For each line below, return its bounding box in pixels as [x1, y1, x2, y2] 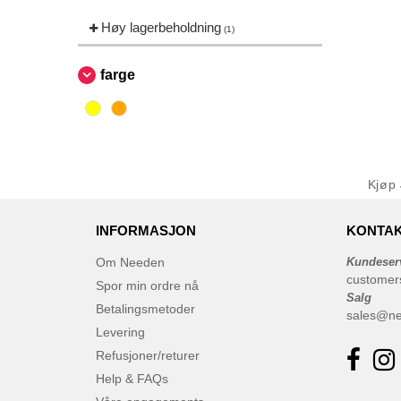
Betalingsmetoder [96, 302, 195, 316]
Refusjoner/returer [96, 348, 200, 363]
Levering [96, 325, 145, 339]
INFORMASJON [96, 223, 196, 238]
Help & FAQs [96, 371, 168, 386]
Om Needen [96, 255, 165, 269]
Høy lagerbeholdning [101, 20, 221, 35]
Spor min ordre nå [96, 278, 199, 293]
